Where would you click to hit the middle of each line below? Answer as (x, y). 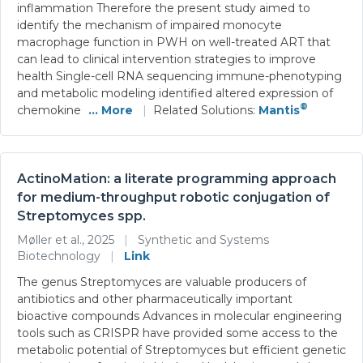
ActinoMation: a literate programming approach (177, 178)
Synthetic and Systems (202, 239)
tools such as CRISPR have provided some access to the (177, 333)
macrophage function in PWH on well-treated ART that (174, 42)
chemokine (51, 110)
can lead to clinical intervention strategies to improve (167, 59)
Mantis (279, 110)
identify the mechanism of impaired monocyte (149, 25)
